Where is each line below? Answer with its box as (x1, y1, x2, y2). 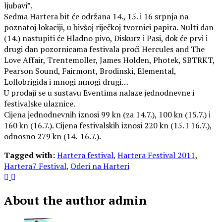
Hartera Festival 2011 (117, 150, 195, 161)
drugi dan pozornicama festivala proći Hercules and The (4, 44, 205, 55)
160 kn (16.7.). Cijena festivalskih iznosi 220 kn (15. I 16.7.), (4, 120, 212, 131)
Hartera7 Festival (4, 161, 66, 172)
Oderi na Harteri (70, 161, 129, 172)
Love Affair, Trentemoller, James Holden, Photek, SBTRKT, (4, 55, 215, 66)
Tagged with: (4, 150, 55, 161)
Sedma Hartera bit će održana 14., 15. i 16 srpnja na (4, 11, 188, 22)
